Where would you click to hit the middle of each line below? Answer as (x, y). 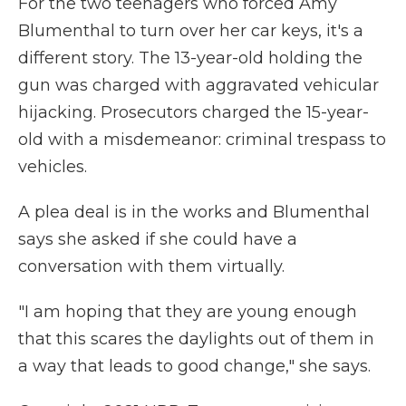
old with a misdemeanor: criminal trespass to (202, 140)
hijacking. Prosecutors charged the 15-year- (193, 113)
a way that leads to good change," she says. (194, 367)
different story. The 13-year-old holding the (190, 58)
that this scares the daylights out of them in (196, 339)
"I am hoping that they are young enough (188, 312)
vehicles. (53, 167)
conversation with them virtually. (151, 267)
